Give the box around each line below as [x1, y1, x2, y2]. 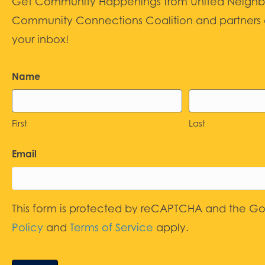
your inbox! [12, 33, 69, 46]
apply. [153, 221, 189, 234]
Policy [12, 221, 43, 234]
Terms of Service [70, 221, 153, 234]
